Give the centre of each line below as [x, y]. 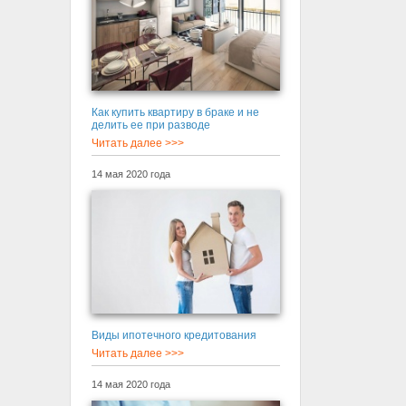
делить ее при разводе [150, 125]
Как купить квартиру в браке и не [175, 112]
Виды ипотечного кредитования [174, 335]
